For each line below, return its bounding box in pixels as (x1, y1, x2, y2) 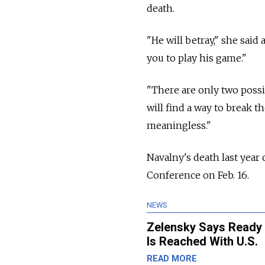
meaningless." (147, 119, 211, 131)
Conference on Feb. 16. (147, 169, 249, 181)
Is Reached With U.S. (147, 234, 258, 248)
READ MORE (147, 253, 197, 264)
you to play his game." (147, 51, 247, 64)
